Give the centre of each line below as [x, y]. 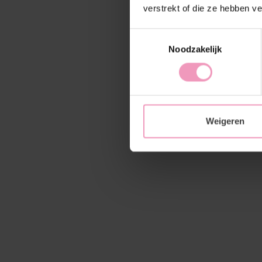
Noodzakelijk [195, 49]
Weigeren [225, 121]
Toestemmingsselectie [173, 35]
